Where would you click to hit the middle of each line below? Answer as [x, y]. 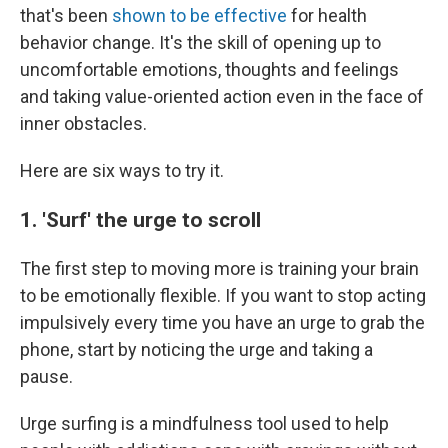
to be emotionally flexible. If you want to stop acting [223, 295]
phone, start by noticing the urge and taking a [196, 349]
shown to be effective [199, 15]
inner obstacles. [83, 123]
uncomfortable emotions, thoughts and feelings [209, 69]
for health [327, 15]
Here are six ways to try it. [122, 170]
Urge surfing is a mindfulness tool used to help [204, 423]
